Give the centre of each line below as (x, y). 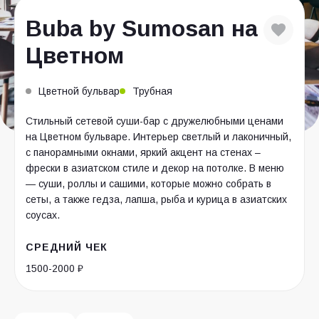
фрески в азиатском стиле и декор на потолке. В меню (155, 168)
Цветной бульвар (79, 91)
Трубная (152, 91)
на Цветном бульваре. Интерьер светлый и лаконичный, (158, 137)
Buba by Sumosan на (142, 28)
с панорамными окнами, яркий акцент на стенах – (143, 152)
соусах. (43, 215)
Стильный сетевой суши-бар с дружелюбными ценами (155, 121)
